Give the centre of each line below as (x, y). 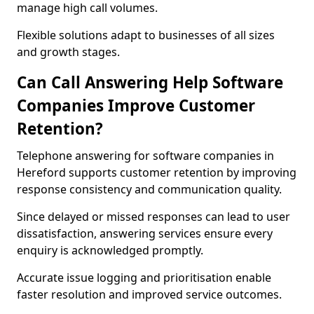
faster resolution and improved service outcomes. (149, 294)
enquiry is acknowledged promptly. (110, 250)
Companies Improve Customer (136, 105)
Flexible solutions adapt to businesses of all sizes (146, 35)
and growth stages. (68, 52)
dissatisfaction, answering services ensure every (145, 233)
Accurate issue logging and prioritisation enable (144, 278)
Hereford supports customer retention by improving (157, 172)
